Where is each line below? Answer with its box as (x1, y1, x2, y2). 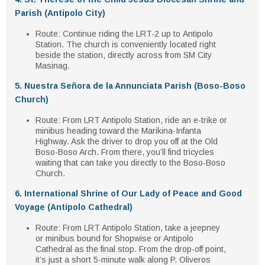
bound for (75, 234, 115, 243)
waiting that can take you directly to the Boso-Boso (35, 158, 225, 167)
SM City (183, 50, 212, 60)
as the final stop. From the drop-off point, (72, 244, 226, 254)
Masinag (35, 61, 67, 70)
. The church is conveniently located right (62, 40, 216, 49)
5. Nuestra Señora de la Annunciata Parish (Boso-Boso (15, 81, 245, 91)
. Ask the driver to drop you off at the (67, 137, 205, 146)
